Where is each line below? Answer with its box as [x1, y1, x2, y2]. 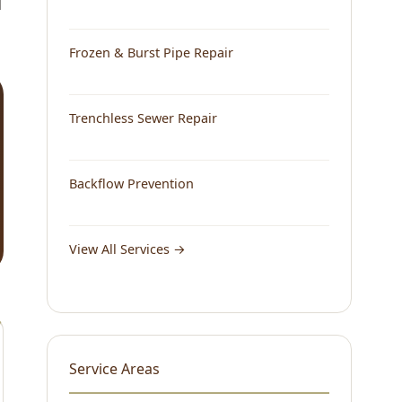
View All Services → [69, 240, 186, 258]
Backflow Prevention [69, 175, 194, 193]
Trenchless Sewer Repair [69, 109, 217, 127]
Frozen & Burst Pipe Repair [69, 44, 233, 62]
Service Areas [69, 359, 160, 380]
